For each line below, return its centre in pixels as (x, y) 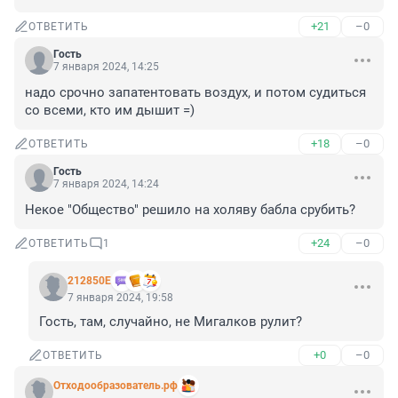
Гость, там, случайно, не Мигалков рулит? (171, 322)
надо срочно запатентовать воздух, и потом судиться (195, 93)
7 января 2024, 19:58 (120, 298)
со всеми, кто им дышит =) (110, 111)
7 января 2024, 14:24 (106, 184)
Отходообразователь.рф (115, 386)
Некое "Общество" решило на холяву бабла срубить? (190, 210)
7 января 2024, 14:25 (106, 67)
